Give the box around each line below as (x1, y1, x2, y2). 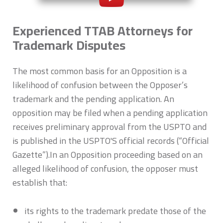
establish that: (12, 174, 67, 191)
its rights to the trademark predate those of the (24, 202, 206, 219)
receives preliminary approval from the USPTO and (12, 118, 207, 135)
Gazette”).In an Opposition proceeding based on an (12, 146, 203, 163)
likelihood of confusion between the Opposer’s (12, 77, 188, 93)
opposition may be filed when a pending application (12, 105, 208, 121)
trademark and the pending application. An (12, 91, 174, 107)
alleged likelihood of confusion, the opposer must (12, 160, 198, 177)
